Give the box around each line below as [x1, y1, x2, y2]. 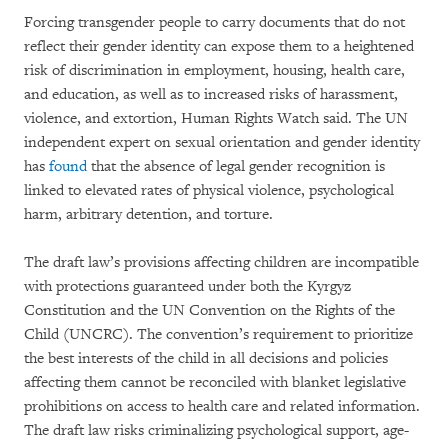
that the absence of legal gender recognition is [87, 156, 385, 176]
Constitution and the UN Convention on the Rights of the [24, 300, 395, 320]
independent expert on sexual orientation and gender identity [24, 132, 420, 152]
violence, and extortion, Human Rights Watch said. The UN [24, 108, 408, 128]
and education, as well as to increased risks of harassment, [24, 84, 398, 104]
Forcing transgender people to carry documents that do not [24, 12, 405, 32]
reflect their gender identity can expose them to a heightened [24, 36, 414, 56]
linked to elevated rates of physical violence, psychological [24, 180, 394, 200]
